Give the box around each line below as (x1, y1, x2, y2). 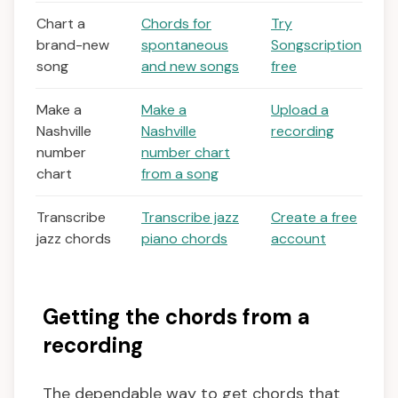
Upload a (271, 100, 329, 120)
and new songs (141, 57, 239, 76)
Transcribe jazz (141, 208, 239, 227)
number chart (141, 143, 230, 163)
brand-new (36, 36, 109, 55)
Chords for (141, 14, 211, 34)
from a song (141, 164, 219, 184)
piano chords (141, 229, 227, 249)
